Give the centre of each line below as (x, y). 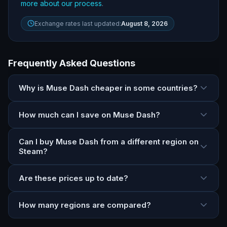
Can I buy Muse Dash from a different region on (109, 141)
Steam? (33, 151)
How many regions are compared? (85, 205)
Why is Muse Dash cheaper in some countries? (108, 88)
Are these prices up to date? (73, 178)
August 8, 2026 (144, 23)
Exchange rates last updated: (78, 23)
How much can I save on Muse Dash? (89, 115)
